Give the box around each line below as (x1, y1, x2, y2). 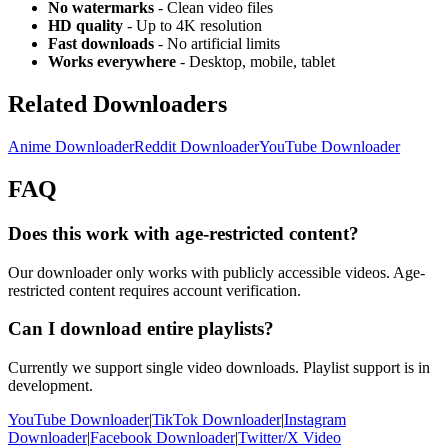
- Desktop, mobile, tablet (176, 53, 335, 71)
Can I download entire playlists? (8, 318, 274, 340)
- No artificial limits (154, 35, 280, 53)
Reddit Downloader (134, 138, 259, 156)
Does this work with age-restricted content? (8, 222, 359, 244)
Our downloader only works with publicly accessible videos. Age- (8, 263, 425, 281)
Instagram (284, 411, 346, 429)
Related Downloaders (8, 91, 227, 118)
